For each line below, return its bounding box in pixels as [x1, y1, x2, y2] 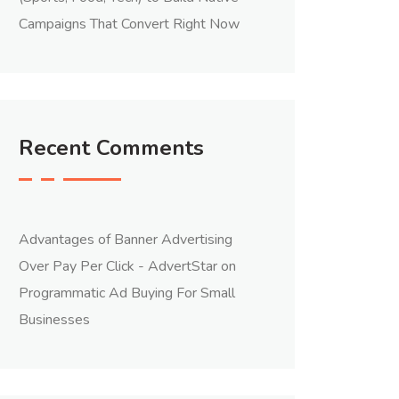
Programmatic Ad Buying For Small [19, 283, 235, 303]
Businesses [19, 310, 90, 330]
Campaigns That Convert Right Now [19, 14, 240, 34]
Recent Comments [19, 134, 204, 162]
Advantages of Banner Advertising [19, 230, 232, 249]
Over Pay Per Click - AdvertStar [19, 256, 217, 276]
